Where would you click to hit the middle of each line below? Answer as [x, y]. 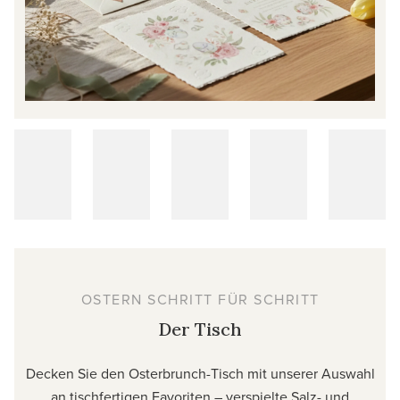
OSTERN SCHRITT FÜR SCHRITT [200, 300]
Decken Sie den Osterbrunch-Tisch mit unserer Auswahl [200, 374]
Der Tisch [200, 329]
